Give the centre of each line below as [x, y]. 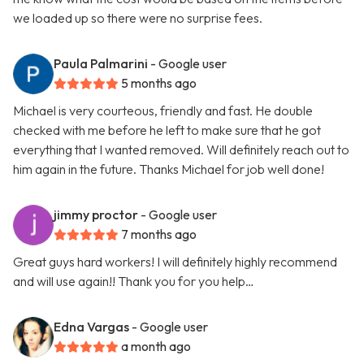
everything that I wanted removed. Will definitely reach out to [181, 150]
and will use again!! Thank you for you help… [134, 282]
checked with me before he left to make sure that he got [167, 130]
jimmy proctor [96, 215]
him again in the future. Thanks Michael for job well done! [169, 169]
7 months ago [159, 234]
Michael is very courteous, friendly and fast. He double [163, 111]
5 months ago [159, 83]
